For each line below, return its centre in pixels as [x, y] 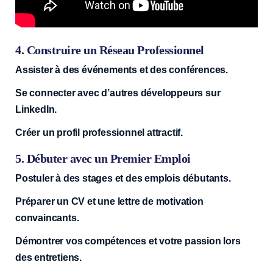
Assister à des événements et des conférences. [122, 69]
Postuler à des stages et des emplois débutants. [123, 178]
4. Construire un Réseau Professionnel [110, 50]
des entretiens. [49, 257]
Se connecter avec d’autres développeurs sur [118, 93]
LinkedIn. [36, 109]
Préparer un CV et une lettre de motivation [109, 201]
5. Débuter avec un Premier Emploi [103, 158]
